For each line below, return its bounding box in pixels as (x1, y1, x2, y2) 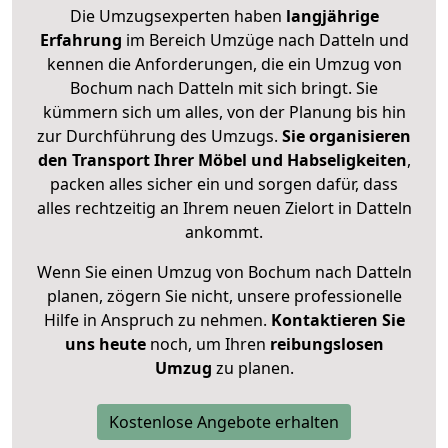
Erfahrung (39, 29, 122, 52)
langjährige (285, 5, 379, 28)
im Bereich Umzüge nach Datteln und (121, 29, 409, 52)
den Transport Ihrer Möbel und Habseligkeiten (37, 149, 407, 172)
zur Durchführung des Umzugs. (37, 125, 282, 148)
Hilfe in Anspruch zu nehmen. (43, 309, 271, 332)
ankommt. (185, 221, 263, 244)
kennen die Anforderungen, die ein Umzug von (46, 53, 402, 76)
